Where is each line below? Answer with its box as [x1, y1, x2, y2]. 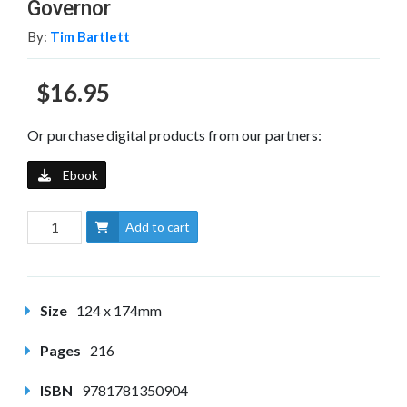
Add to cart [125, 219, 190, 235]
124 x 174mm [76, 301, 162, 319]
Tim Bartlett [50, 28, 130, 45]
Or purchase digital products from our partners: [27, 125, 322, 144]
